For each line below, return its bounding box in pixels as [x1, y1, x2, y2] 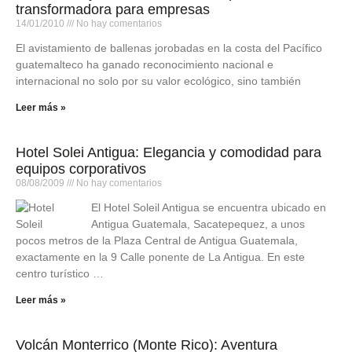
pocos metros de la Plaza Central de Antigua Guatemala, [16, 233, 298, 247]
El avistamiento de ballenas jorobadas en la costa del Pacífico [16, 41, 322, 54]
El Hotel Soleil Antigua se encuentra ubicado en [91, 200, 326, 214]
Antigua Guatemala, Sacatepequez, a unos [91, 217, 305, 230]
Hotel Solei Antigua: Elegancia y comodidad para [16, 144, 321, 160]
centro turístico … [16, 266, 104, 280]
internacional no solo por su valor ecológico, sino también [16, 74, 301, 87]
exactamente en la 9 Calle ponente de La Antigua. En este [16, 250, 305, 263]
